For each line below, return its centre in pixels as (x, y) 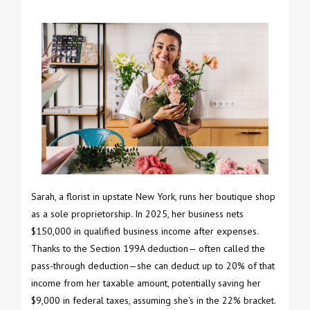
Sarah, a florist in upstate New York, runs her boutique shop (153, 196)
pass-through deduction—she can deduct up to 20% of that (153, 265)
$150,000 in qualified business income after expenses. (145, 231)
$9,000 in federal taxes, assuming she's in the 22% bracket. (154, 300)
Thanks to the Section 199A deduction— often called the (148, 248)
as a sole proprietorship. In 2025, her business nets (137, 213)
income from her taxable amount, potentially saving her (146, 283)
